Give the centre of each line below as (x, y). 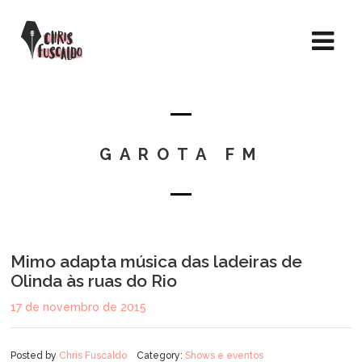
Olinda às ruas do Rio (94, 281)
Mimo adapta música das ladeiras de (156, 261)
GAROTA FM (181, 154)
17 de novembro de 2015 (78, 307)
